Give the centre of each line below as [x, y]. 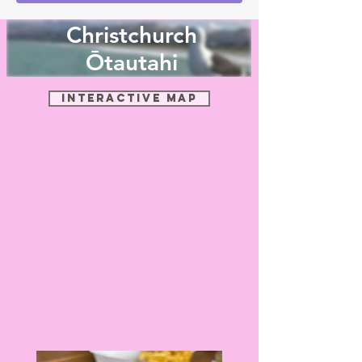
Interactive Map [129, 98]
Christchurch [132, 35]
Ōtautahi [132, 62]
